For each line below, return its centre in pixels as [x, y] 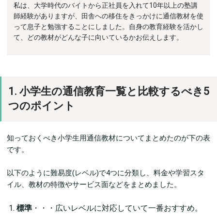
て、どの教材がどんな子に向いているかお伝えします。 [98, 37]
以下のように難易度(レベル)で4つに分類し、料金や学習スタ [106, 173]
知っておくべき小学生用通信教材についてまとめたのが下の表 [108, 138]
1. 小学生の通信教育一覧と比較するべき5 [109, 91]
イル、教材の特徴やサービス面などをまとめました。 [94, 184]
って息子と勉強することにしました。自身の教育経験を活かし [108, 26]
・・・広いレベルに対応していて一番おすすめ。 [117, 208]
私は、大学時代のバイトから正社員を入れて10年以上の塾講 [106, 5]
